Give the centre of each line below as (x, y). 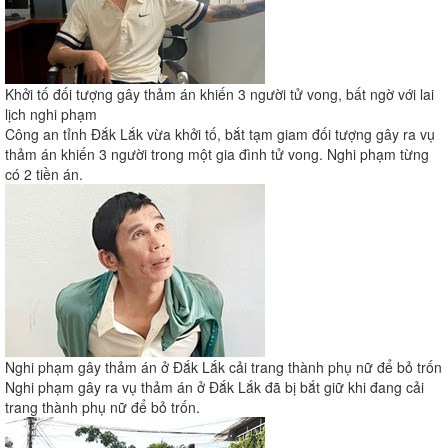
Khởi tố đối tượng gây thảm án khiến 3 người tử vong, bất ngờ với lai (219, 94)
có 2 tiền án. (44, 174)
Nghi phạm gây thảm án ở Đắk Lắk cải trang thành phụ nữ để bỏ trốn (223, 367)
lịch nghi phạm (51, 114)
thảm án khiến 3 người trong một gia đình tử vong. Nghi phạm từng (217, 154)
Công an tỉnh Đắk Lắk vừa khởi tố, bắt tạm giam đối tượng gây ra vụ (220, 134)
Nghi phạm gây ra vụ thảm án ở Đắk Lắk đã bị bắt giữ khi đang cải (214, 387)
